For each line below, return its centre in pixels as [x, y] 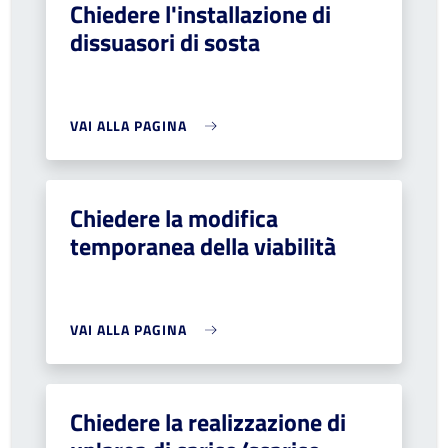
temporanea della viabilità [203, 246]
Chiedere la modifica [174, 218]
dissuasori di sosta [165, 42]
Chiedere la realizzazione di [208, 422]
